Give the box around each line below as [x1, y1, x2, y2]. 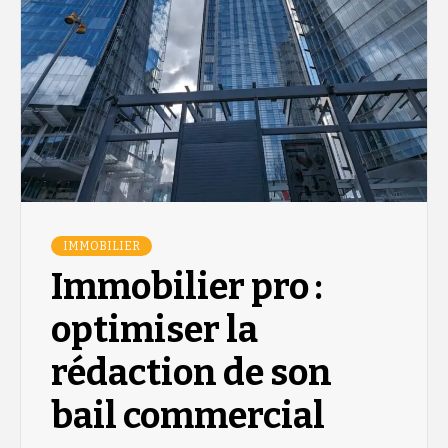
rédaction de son [51, 350, 332, 395]
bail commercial [51, 393, 325, 438]
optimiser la [51, 307, 258, 352]
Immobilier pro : [51, 264, 323, 309]
